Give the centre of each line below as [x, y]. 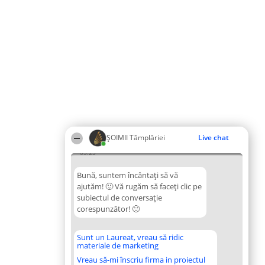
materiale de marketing [118, 245]
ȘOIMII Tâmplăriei [136, 138]
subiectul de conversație [119, 198]
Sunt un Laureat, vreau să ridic [130, 237]
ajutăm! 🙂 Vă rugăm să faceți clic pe [139, 186]
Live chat [214, 138]
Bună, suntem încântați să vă [127, 175]
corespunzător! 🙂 [108, 209]
